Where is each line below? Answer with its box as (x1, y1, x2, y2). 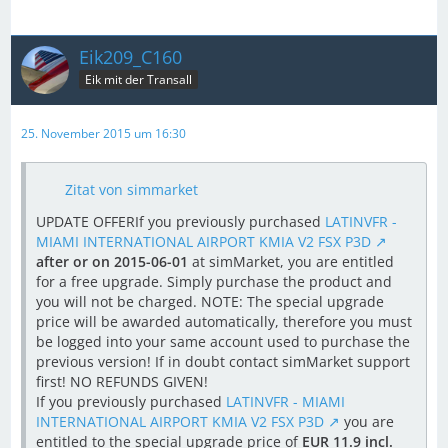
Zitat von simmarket (65, 179, 198, 199)
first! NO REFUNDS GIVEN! (36, 371, 208, 391)
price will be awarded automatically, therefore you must (36, 311, 412, 331)
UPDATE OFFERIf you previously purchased (36, 211, 325, 231)
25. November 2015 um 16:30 (21, 124, 186, 142)
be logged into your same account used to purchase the (36, 331, 410, 351)
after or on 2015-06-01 (36, 251, 188, 271)
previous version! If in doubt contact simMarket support (36, 351, 410, 371)
